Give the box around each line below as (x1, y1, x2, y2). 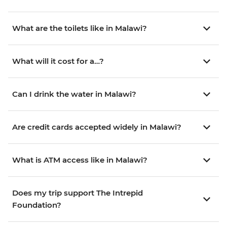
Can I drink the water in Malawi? (12, 89, 136, 99)
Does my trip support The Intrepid (12, 187, 143, 198)
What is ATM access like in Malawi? (12, 155, 147, 165)
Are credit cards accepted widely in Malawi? (12, 122, 181, 132)
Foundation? (12, 200, 61, 210)
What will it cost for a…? (12, 56, 104, 66)
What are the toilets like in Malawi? (12, 23, 147, 33)
